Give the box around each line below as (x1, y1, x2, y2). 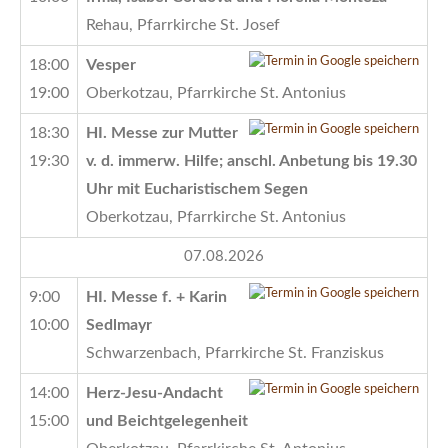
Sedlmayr (86, 316, 152, 333)
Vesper (86, 56, 136, 73)
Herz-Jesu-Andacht (86, 384, 223, 401)
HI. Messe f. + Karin (86, 288, 227, 305)
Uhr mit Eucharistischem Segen (86, 180, 308, 197)
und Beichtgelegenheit (86, 412, 248, 429)
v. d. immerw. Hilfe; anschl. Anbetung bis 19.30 (86, 152, 417, 169)
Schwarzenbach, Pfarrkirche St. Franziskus (86, 344, 384, 361)
